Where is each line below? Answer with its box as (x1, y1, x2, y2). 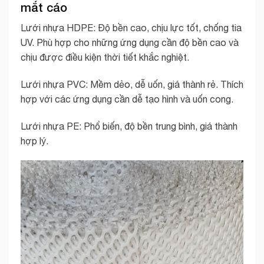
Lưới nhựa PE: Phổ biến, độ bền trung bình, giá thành (21, 120, 237, 131)
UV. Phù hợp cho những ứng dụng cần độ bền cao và (21, 37, 239, 48)
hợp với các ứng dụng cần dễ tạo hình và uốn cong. (21, 93, 233, 104)
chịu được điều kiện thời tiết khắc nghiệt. (21, 52, 189, 63)
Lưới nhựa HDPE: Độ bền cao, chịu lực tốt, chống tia (21, 22, 242, 34)
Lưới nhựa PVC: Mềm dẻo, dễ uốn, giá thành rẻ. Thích (21, 78, 243, 90)
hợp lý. (21, 135, 48, 146)
